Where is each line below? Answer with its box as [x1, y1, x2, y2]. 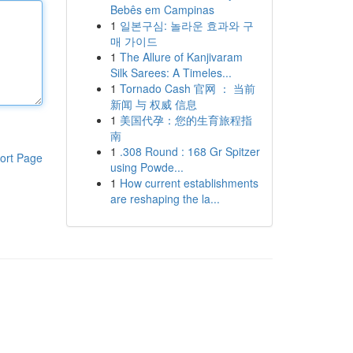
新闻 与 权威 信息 [110, 96, 197, 112]
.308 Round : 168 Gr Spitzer [119, 143, 260, 159]
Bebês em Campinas [110, 2, 214, 17]
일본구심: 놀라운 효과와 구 [119, 17, 254, 33]
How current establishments [119, 175, 258, 191]
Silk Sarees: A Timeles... [110, 65, 232, 80]
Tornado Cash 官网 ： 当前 [119, 80, 255, 96]
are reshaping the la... [110, 191, 220, 206]
